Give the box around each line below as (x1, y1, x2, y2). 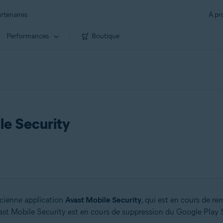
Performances (6, 31, 49, 40)
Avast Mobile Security (65, 195, 141, 205)
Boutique (92, 31, 119, 40)
